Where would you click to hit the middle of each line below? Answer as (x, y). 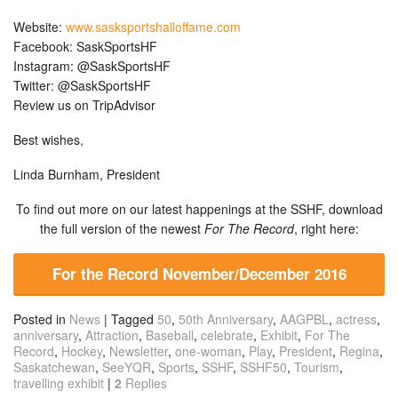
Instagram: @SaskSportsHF (92, 66)
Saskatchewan (54, 367)
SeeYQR (127, 367)
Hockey (82, 351)
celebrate (227, 335)
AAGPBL (304, 319)
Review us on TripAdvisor (84, 105)
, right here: (326, 229)
